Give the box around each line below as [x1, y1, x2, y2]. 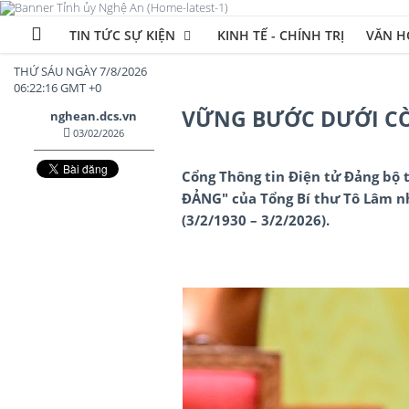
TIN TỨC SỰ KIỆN [69, 26, 179, 44]
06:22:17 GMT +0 [14, 79, 101, 96]
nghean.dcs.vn [50, 107, 138, 124]
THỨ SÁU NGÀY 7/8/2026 [14, 62, 147, 79]
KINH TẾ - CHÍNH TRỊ [216, 26, 344, 44]
